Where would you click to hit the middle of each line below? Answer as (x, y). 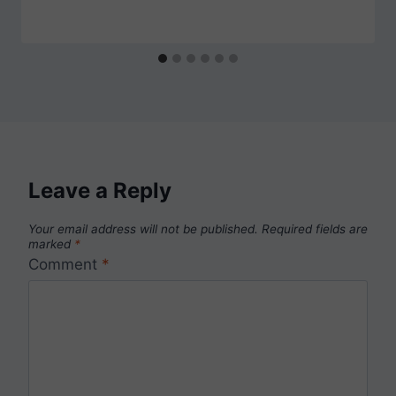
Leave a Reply (100, 190)
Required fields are (315, 228)
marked (51, 244)
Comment (65, 265)
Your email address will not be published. (143, 228)
